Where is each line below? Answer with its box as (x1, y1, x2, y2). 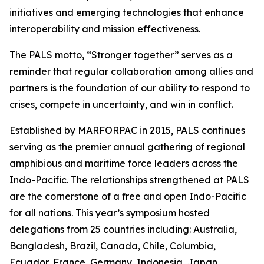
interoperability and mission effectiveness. (9, 23, 200, 35)
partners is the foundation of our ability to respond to (9, 82, 250, 94)
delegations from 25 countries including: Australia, (9, 223, 237, 235)
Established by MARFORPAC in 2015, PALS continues (9, 124, 245, 136)
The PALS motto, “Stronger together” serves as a (9, 49, 233, 61)
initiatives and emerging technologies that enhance (9, 6, 244, 18)
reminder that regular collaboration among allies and (9, 65, 253, 77)
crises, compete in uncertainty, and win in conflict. (9, 98, 233, 110)
